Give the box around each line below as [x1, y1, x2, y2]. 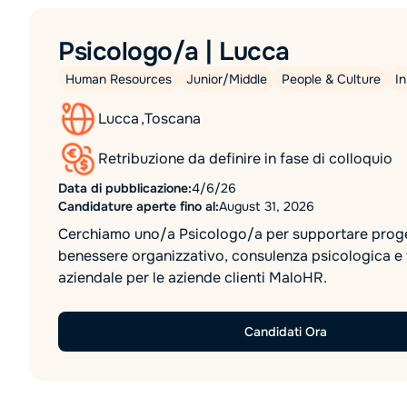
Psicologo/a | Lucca [58, 35, 290, 68]
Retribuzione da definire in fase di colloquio [98, 149, 392, 168]
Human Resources [65, 71, 172, 87]
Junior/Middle [186, 71, 267, 87]
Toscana [144, 109, 201, 128]
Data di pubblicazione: [58, 180, 192, 196]
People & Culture [282, 71, 381, 87]
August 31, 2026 [219, 198, 314, 214]
